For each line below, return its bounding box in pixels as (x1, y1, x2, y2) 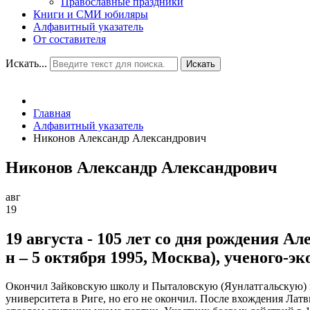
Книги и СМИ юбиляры (33, 8, 148, 20)
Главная (33, 107, 71, 119)
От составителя (33, 33, 106, 45)
